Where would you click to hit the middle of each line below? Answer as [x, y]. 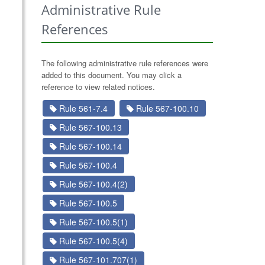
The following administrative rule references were [125, 63]
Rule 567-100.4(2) [92, 184]
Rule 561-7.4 [82, 108]
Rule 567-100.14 [89, 146]
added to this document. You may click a [111, 75]
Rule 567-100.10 [166, 108]
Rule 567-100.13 [89, 127]
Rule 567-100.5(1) [92, 222]
